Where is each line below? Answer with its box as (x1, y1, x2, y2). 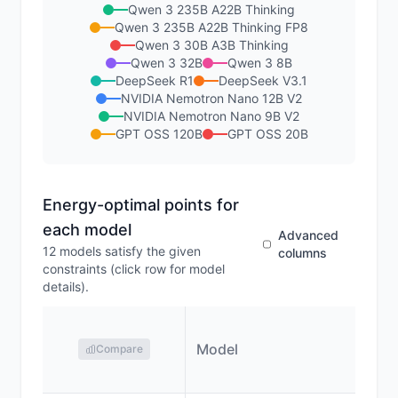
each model (43, 220, 131, 239)
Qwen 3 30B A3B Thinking (134, 37, 289, 52)
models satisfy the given (56, 243, 201, 259)
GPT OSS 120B (115, 126, 203, 141)
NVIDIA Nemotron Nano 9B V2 (123, 108, 299, 123)
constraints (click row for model (43, 261, 225, 276)
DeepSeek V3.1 (219, 73, 307, 88)
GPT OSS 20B (227, 126, 308, 141)
